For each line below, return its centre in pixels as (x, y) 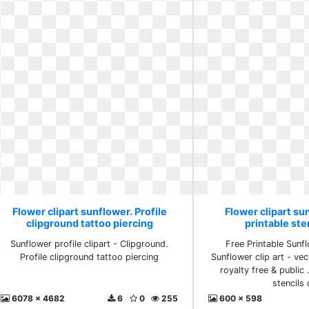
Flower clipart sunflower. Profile (89, 211)
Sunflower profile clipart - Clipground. (90, 244)
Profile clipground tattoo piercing (90, 257)
